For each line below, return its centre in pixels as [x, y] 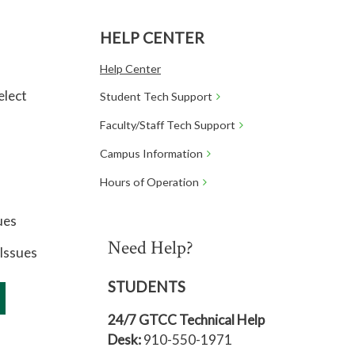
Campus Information [151, 153]
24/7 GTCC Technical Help [186, 320]
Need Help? [151, 248]
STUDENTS [147, 287]
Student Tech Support [156, 96]
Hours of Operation [149, 182]
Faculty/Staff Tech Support [168, 125]
